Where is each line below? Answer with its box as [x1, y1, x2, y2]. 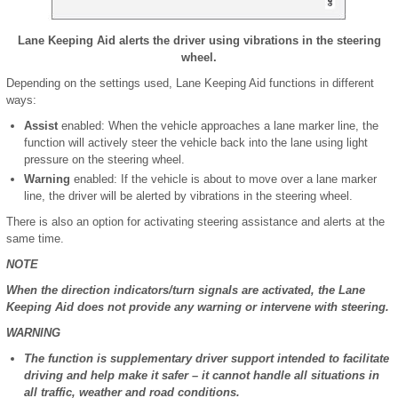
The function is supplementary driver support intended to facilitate [24, 352, 389, 365]
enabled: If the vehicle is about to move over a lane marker [70, 172, 377, 186]
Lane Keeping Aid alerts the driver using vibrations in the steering [17, 34, 381, 47]
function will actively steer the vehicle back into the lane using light [24, 136, 368, 149]
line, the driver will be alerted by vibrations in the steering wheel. [24, 189, 353, 203]
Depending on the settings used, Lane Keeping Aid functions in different [6, 76, 374, 90]
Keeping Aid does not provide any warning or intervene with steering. [6, 300, 389, 314]
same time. [6, 232, 64, 245]
